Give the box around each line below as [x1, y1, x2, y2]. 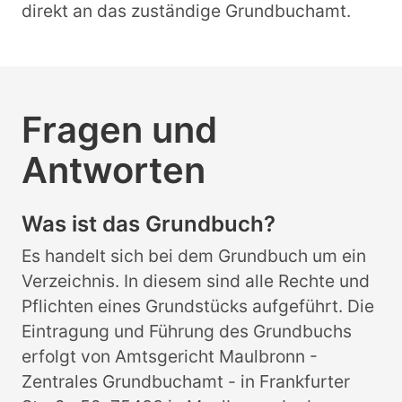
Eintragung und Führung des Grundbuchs [22, 320, 352, 343]
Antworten [22, 148, 205, 193]
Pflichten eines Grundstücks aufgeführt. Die [22, 295, 374, 318]
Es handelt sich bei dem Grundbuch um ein [22, 245, 366, 267]
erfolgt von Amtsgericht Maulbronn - [22, 345, 318, 368]
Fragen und [22, 108, 217, 153]
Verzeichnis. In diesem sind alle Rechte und [22, 270, 370, 293]
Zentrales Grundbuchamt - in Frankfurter [22, 371, 350, 393]
